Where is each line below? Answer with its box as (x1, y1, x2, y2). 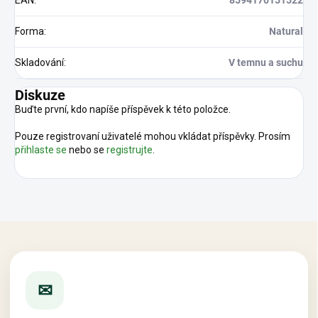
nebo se (67, 144, 106, 156)
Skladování (15, 57, 64, 69)
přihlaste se (15, 144, 67, 156)
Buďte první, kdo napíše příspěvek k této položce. (15, 104, 231, 116)
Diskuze (15, 87, 65, 104)
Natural (269, 26, 303, 38)
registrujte (106, 144, 153, 156)
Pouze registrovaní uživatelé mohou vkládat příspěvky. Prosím (15, 131, 290, 143)
